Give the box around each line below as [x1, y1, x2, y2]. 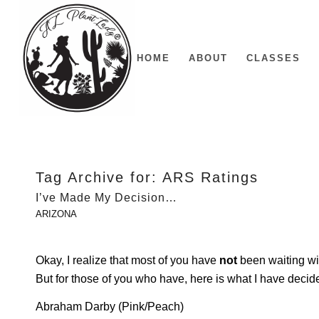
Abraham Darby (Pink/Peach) [36, 300, 184, 313]
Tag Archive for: [36, 169, 162, 185]
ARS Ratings [162, 169, 258, 185]
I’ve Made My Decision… [36, 192, 177, 204]
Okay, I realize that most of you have [36, 253, 219, 266]
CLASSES [246, 53, 301, 63]
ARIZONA [36, 209, 77, 219]
